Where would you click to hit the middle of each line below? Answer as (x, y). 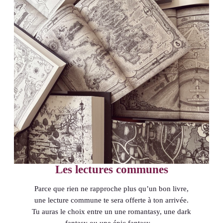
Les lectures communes (111, 169)
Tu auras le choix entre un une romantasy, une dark (111, 212)
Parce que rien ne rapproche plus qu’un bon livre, (111, 189)
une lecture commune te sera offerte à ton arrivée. (111, 200)
